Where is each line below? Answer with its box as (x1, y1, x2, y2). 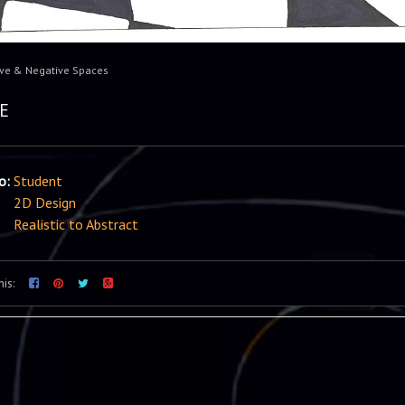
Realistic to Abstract (14, 215, 138, 233)
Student (14, 172, 62, 190)
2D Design (14, 193, 76, 212)
